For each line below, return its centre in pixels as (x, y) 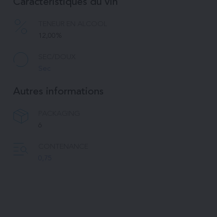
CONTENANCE (63, 147)
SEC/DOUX (57, 57)
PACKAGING (59, 114)
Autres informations (58, 92)
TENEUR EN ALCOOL (72, 24)
